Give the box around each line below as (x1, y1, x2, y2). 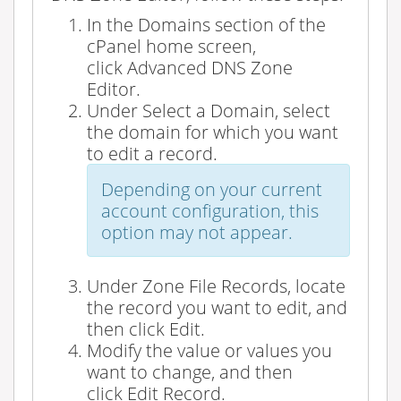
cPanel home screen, (87, 32, 256, 58)
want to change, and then (87, 358, 293, 384)
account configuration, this (101, 197, 319, 223)
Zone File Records (142, 272, 287, 298)
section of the (210, 11, 326, 37)
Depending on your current (101, 175, 322, 201)
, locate (287, 272, 346, 298)
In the (87, 11, 138, 37)
